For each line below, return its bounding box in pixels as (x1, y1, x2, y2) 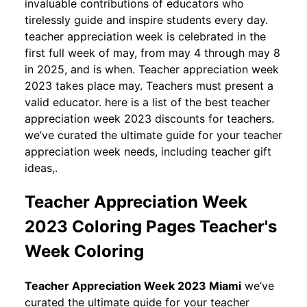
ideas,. (25, 160, 58, 175)
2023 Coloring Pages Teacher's (25, 216, 277, 236)
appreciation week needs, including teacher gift (25, 144, 271, 158)
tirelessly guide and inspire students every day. (25, 12, 268, 27)
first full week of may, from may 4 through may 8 (25, 45, 280, 60)
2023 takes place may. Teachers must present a (25, 78, 273, 93)
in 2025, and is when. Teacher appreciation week (25, 62, 279, 76)
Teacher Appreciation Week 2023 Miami (25, 278, 241, 293)
